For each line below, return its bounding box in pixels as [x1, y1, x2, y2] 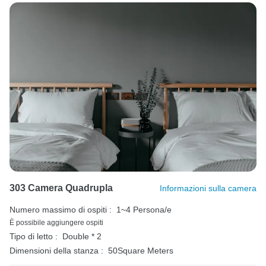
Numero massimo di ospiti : [9, 205, 112, 214]
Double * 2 [62, 232, 102, 241]
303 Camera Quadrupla [9, 183, 113, 193]
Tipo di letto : [9, 232, 58, 241]
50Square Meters [108, 246, 173, 255]
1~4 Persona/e [116, 205, 172, 214]
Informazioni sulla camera [160, 183, 256, 193]
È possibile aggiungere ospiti [9, 218, 103, 227]
